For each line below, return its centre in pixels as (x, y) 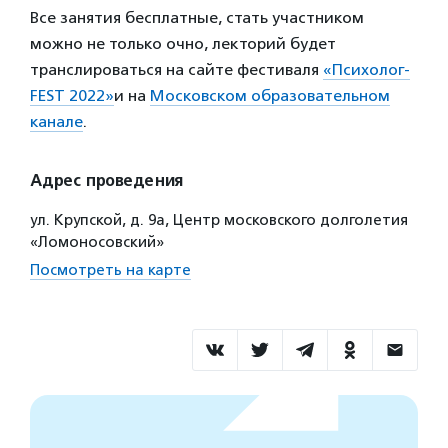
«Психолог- (366, 69)
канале (56, 121)
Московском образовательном (270, 95)
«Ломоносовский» (97, 242)
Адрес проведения (106, 181)
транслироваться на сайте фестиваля (176, 69)
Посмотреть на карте (110, 270)
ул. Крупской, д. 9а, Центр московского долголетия (219, 220)
